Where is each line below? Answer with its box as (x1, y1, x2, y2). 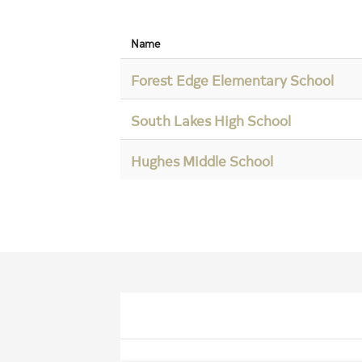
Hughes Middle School (131, 149, 274, 170)
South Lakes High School (131, 109, 292, 130)
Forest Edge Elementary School (131, 69, 335, 90)
